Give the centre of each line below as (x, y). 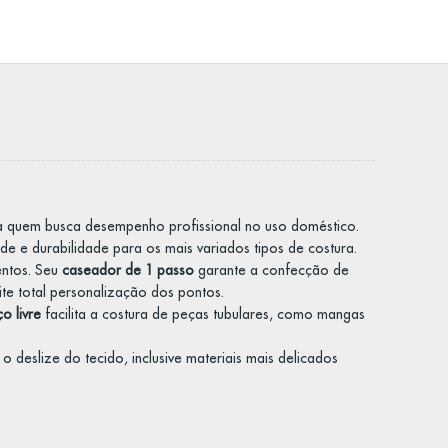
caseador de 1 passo (127, 270)
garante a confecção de (271, 270)
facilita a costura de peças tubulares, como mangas (202, 314)
